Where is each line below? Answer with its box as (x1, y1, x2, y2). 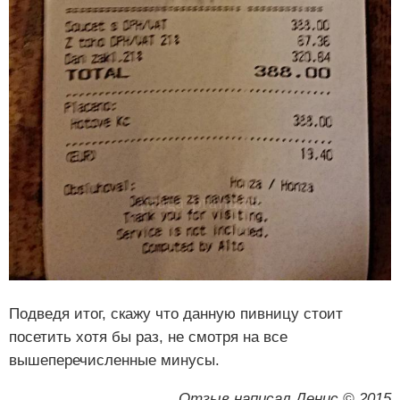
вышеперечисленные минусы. (9, 351, 220, 369)
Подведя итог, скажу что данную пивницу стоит (9, 304, 343, 322)
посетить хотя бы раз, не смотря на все (9, 328, 287, 346)
